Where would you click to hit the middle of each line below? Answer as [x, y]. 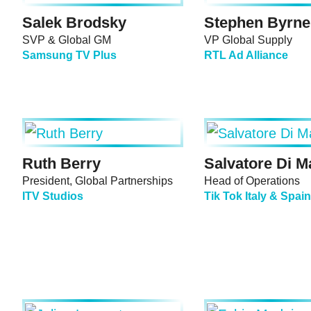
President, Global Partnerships [98, 181]
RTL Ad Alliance [249, 56]
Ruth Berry [61, 164]
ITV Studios [53, 196]
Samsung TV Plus [69, 56]
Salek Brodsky [74, 23]
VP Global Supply [248, 40]
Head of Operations [252, 181]
